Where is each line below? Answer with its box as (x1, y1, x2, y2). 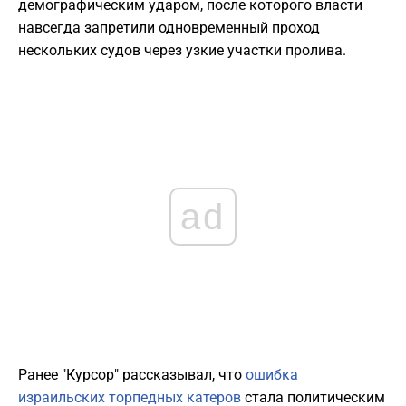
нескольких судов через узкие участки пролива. (18, 42, 346, 60)
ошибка (246, 366, 298, 384)
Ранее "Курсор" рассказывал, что (18, 366, 246, 384)
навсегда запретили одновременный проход (18, 19, 320, 37)
